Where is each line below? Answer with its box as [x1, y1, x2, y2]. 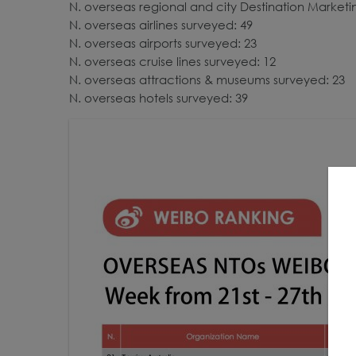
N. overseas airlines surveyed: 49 [69, 17, 253, 32]
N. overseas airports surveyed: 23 [69, 35, 257, 50]
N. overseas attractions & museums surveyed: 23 [69, 72, 345, 87]
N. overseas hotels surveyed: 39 [69, 90, 248, 105]
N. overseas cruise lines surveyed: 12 [69, 53, 276, 68]
